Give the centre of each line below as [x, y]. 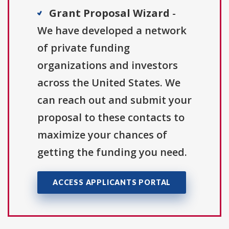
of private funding [84, 48]
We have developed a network [112, 31]
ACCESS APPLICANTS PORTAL [112, 182]
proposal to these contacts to [111, 118]
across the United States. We [109, 83]
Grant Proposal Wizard [109, 13]
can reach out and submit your [114, 100]
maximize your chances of [102, 135]
